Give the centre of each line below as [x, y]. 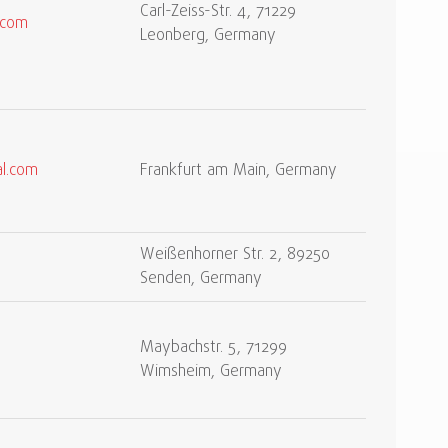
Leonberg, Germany [208, 36]
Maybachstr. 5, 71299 [213, 348]
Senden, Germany [201, 279]
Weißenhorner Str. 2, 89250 [235, 255]
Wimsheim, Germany [211, 372]
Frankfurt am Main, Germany [238, 171]
